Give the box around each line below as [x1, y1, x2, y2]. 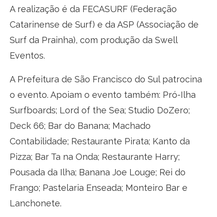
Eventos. [10, 50, 45, 61]
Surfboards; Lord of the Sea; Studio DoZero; [10, 105, 190, 115]
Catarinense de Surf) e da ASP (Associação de [10, 19, 199, 30]
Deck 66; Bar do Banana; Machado [10, 120, 151, 131]
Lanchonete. [10, 198, 62, 208]
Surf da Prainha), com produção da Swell [10, 34, 177, 45]
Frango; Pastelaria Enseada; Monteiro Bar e [10, 182, 187, 193]
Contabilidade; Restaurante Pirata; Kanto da [10, 136, 190, 146]
